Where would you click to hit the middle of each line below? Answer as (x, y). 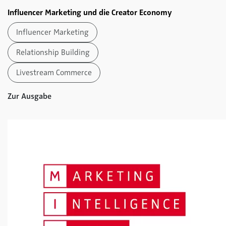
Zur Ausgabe (31, 96)
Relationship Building (53, 52)
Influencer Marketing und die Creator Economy (90, 12)
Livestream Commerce (54, 72)
